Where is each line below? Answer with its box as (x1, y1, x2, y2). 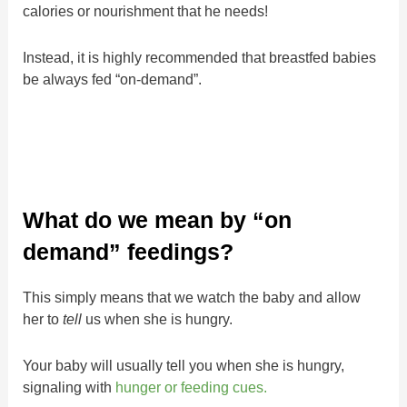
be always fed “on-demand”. (23, 70, 203, 87)
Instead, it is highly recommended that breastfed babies (23, 48, 377, 65)
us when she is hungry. (82, 311, 233, 328)
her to (23, 311, 64, 328)
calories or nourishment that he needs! (23, 3, 269, 20)
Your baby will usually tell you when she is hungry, (23, 356, 345, 373)
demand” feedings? (23, 239, 234, 265)
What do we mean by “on (23, 207, 293, 233)
